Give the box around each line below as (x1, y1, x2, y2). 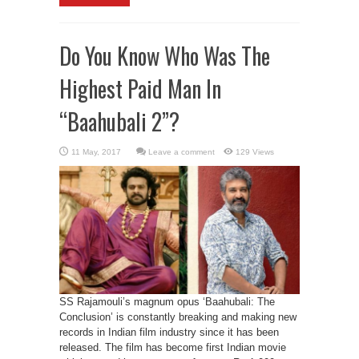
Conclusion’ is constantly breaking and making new (59, 311, 296, 323)
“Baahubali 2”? (59, 105, 179, 138)
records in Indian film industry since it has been (59, 326, 279, 338)
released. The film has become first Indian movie (59, 341, 286, 353)
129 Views (236, 147, 274, 156)
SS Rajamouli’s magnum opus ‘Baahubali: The (59, 296, 275, 308)
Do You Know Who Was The (59, 39, 270, 72)
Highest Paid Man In (59, 72, 221, 105)
